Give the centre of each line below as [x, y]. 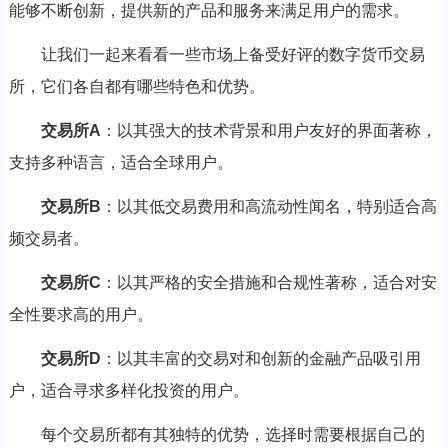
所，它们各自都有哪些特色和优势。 [136, 86]
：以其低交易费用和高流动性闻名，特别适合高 [268, 206]
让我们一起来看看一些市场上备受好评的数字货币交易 [232, 54]
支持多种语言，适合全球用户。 [120, 162]
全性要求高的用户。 [80, 314]
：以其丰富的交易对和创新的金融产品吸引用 [260, 358]
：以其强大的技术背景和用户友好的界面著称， [268, 130]
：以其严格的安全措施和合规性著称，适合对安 [268, 282]
